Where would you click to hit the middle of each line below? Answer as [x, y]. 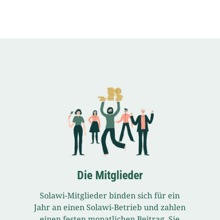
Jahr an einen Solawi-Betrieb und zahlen [110, 207]
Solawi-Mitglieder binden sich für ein [110, 195]
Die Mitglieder [110, 175]
